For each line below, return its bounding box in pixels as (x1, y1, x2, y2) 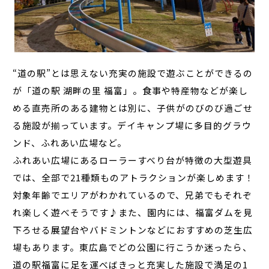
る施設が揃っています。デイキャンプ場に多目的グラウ (13, 118, 252, 131)
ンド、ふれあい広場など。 (13, 136, 127, 149)
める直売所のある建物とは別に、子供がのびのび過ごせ (13, 101, 253, 114)
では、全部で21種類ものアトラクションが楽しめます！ (13, 171, 255, 184)
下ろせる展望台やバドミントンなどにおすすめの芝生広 (13, 223, 253, 236)
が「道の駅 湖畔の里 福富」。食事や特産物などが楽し (13, 83, 249, 97)
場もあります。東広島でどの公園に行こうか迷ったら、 (13, 240, 253, 253)
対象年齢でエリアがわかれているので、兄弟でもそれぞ (13, 188, 253, 201)
